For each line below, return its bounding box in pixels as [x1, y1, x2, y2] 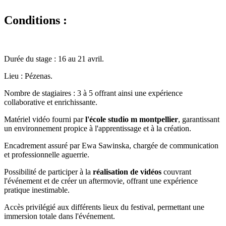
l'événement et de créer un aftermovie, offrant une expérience [4, 176, 198, 185]
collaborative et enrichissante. [4, 97, 97, 106]
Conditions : [4, 13, 67, 27]
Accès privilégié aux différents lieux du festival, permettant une [4, 202, 204, 211]
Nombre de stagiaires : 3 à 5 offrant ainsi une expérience [4, 88, 183, 97]
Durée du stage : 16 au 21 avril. [4, 54, 104, 63]
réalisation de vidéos [93, 167, 161, 176]
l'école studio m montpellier [85, 115, 178, 124]
